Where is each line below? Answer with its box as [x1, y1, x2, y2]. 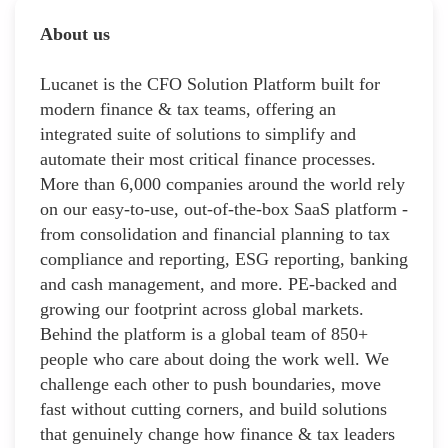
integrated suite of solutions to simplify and [40, 123, 356, 144]
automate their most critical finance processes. [40, 148, 376, 169]
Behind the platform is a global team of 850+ [40, 323, 368, 344]
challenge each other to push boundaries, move [40, 373, 381, 394]
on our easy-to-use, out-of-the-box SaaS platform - [40, 198, 408, 219]
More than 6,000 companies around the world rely [40, 173, 405, 194]
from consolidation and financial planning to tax [40, 223, 390, 244]
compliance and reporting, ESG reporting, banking [40, 248, 408, 269]
